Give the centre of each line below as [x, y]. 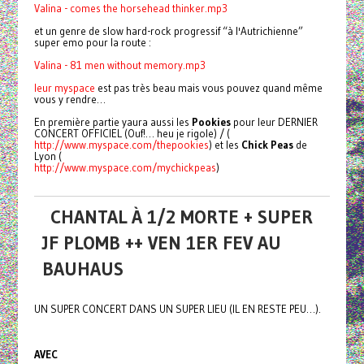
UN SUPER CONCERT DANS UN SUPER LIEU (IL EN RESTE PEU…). [177, 308]
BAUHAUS [82, 269]
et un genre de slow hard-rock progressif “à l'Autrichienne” [168, 30]
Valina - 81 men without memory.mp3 [119, 65]
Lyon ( [48, 156]
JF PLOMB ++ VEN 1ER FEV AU [161, 243]
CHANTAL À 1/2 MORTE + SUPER [181, 217]
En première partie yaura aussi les [113, 121]
